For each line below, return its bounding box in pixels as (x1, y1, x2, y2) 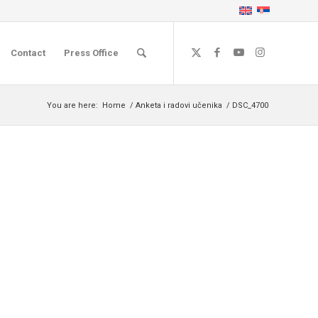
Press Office (63, 48, 119, 58)
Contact (10, 48, 45, 58)
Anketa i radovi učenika (136, 101, 222, 110)
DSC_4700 (232, 101, 268, 110)
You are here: (47, 101, 98, 110)
